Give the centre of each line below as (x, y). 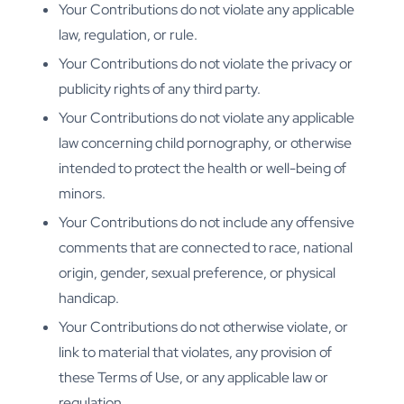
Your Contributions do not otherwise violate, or (203, 327)
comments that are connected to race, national (206, 248)
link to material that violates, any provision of (195, 353)
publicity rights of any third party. (160, 89)
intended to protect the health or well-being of (202, 169)
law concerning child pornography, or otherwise (205, 143)
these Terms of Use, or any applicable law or (193, 378)
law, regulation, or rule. (128, 35)
